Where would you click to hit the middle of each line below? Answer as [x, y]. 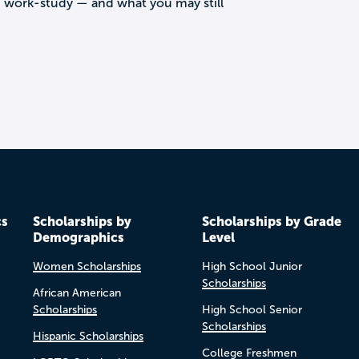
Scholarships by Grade [271, 221]
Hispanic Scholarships [88, 336]
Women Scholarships [87, 266]
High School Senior [252, 309]
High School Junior [252, 266]
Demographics [78, 237]
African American [77, 292]
